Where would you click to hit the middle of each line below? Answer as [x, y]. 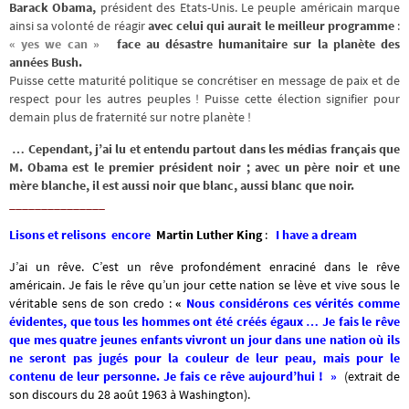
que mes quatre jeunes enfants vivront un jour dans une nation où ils [204, 339]
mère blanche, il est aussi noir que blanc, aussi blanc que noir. [182, 185]
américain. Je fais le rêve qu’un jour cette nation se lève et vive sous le [204, 284]
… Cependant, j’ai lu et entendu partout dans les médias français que [204, 148]
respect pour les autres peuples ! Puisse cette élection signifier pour [204, 99]
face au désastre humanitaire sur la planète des [258, 44]
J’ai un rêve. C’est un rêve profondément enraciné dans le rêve [204, 266]
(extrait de [372, 376]
